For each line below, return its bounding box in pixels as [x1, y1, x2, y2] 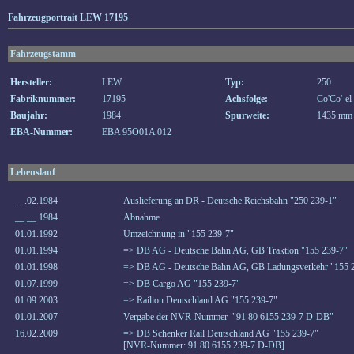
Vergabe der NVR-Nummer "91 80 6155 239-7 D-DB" [123, 311, 333, 322]
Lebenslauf [10, 167, 55, 178]
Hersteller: [10, 77, 52, 88]
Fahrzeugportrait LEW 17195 [8, 12, 128, 23]
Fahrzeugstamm [10, 48, 76, 59]
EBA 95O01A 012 [102, 126, 171, 137]
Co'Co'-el [317, 93, 352, 104]
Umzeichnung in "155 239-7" [123, 228, 234, 239]
